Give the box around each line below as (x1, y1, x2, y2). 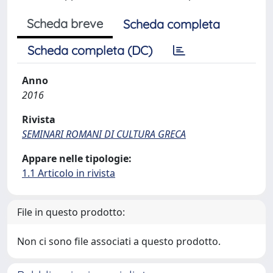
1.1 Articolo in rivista (22, 166, 115, 180)
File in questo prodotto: (17, 205, 125, 219)
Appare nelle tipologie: (22, 152, 132, 165)
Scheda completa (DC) (27, 43, 152, 58)
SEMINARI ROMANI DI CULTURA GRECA (22, 127, 186, 141)
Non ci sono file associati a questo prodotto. (17, 235, 221, 248)
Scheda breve (27, 16, 103, 31)
